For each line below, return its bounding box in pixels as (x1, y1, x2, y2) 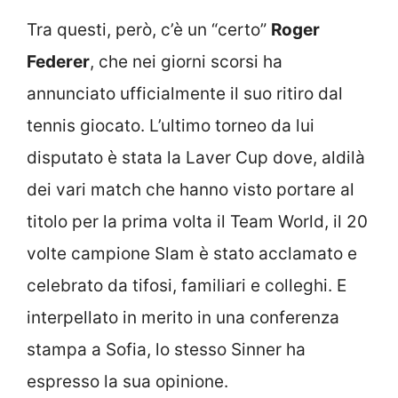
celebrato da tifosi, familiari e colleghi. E (27, 275, 346, 296)
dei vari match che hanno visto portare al (27, 179, 354, 200)
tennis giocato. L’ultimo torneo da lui (27, 115, 314, 136)
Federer (27, 51, 90, 72)
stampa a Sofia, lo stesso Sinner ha (27, 338, 306, 360)
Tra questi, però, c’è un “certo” (27, 19, 271, 40)
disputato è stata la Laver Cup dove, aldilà (27, 147, 365, 168)
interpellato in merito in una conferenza (27, 306, 339, 328)
